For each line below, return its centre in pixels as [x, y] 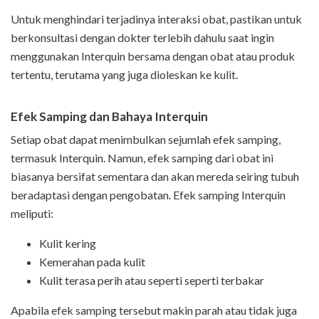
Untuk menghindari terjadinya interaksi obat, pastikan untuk [156, 19]
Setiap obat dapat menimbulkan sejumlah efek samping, [146, 140]
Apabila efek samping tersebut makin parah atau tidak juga [154, 310]
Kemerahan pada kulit [92, 262]
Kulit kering [68, 244]
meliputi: [33, 214]
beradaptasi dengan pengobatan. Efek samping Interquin [148, 195]
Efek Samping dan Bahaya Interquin [109, 117]
